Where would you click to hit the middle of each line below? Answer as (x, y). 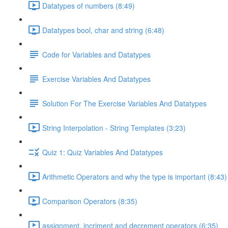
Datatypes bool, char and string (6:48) (103, 30)
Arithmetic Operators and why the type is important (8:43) (135, 176)
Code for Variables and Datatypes (96, 54)
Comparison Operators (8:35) (90, 201)
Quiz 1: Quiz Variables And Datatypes (103, 152)
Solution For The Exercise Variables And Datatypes (124, 103)
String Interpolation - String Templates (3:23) (114, 127)
